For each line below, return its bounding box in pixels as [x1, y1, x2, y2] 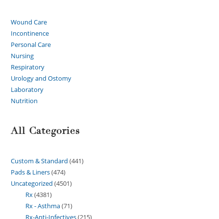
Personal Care [11, 40, 51, 49]
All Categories [11, 125, 81, 137]
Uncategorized [11, 179, 53, 188]
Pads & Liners [11, 168, 50, 177]
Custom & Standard [11, 156, 68, 166]
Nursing [11, 51, 34, 61]
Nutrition [11, 96, 38, 106]
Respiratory [11, 63, 45, 72]
